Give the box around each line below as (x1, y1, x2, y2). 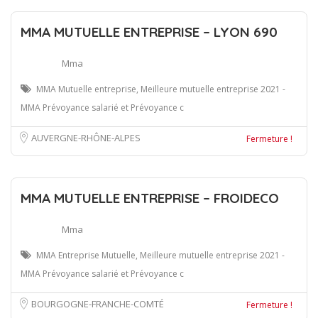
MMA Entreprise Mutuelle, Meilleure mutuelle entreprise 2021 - (36, 248, 285, 261)
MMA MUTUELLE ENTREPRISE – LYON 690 (21, 23, 278, 40)
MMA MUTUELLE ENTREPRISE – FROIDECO (21, 189, 279, 207)
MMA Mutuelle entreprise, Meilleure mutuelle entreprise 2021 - (36, 82, 285, 95)
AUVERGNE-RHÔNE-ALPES (31, 131, 141, 144)
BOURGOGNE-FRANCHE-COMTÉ (31, 297, 164, 310)
